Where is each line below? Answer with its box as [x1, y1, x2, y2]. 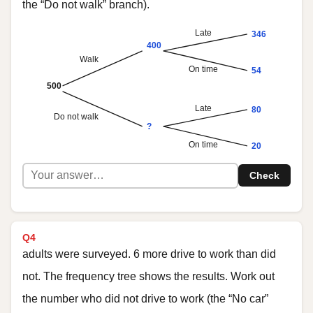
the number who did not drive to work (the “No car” [22, 292, 268, 305]
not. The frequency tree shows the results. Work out [22, 270, 275, 282]
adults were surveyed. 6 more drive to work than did [22, 247, 276, 260]
